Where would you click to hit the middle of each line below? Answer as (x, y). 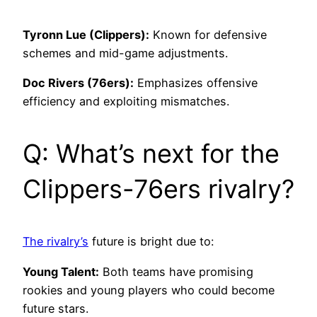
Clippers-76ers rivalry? (158, 189)
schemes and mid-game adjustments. (125, 53)
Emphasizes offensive (196, 83)
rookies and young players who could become (149, 290)
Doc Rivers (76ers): (78, 83)
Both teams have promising (176, 271)
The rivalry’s (56, 242)
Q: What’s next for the (151, 154)
